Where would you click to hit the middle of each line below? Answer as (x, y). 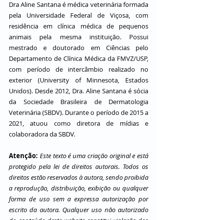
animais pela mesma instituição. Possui (79, 37)
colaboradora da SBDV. (42, 134)
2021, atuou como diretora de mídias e (79, 123)
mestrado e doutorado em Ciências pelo (79, 48)
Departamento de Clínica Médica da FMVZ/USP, (79, 58)
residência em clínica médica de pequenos (79, 26)
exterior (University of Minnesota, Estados (79, 80)
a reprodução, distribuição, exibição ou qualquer (79, 188)
